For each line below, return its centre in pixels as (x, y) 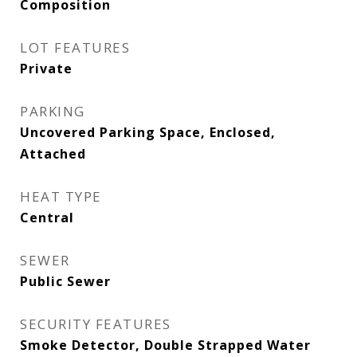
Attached (53, 154)
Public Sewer (65, 281)
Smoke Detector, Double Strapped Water (165, 345)
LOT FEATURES (75, 47)
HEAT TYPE (61, 196)
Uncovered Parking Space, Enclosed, (148, 132)
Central (47, 218)
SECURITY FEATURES (96, 324)
